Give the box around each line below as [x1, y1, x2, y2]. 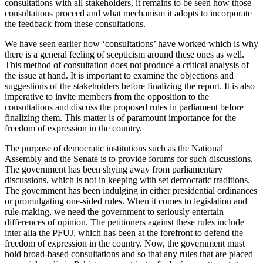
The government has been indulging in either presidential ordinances [5, 185, 257, 195]
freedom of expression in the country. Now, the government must [5, 238, 245, 248]
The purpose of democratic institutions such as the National [5, 143, 223, 153]
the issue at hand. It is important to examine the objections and [5, 70, 234, 80]
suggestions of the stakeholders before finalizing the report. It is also [5, 80, 255, 91]
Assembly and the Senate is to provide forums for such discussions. [5, 153, 253, 164]
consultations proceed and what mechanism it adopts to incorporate [5, 8, 252, 18]
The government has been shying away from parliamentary [5, 164, 222, 174]
